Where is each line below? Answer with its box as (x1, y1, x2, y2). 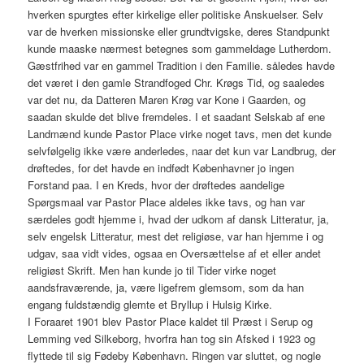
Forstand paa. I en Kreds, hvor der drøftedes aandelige (28, 177, 285, 193)
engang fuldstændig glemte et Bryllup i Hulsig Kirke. (28, 297, 273, 313)
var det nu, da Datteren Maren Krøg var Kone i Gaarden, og (28, 92, 306, 108)
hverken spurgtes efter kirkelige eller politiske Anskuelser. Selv (28, 6, 324, 23)
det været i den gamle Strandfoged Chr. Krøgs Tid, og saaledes (28, 75, 326, 91)
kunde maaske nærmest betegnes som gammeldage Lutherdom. (28, 41, 332, 57)
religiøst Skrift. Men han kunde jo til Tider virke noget (28, 262, 277, 279)
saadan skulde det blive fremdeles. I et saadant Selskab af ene (28, 109, 326, 125)
